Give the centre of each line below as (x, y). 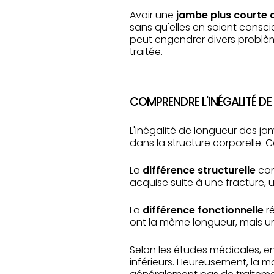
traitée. (146, 52)
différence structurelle (199, 170)
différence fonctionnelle (203, 210)
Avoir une (153, 15)
